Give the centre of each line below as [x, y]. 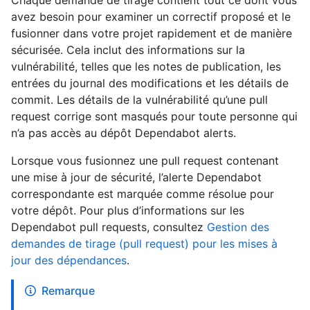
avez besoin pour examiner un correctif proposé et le [151, 17]
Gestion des [238, 227]
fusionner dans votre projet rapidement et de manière [152, 34]
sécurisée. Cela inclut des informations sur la [128, 50]
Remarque [68, 291]
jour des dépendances [69, 261]
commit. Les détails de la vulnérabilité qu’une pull [139, 100]
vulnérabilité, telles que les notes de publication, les [146, 67]
